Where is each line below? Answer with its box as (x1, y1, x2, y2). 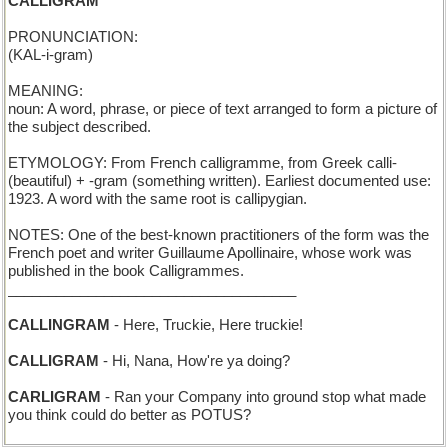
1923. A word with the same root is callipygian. (8, 191, 307, 207)
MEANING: (8, 83, 83, 99)
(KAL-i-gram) (8, 47, 93, 63)
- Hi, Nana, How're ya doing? (99, 353, 290, 369)
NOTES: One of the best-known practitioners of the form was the (8, 227, 429, 243)
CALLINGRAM (8, 317, 110, 333)
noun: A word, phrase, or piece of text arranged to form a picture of (8, 101, 437, 117)
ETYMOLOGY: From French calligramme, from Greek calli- (8, 155, 397, 171)
